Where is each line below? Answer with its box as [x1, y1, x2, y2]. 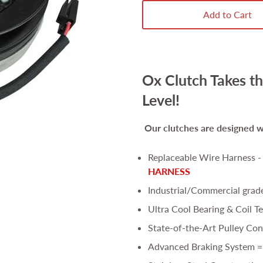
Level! [141, 91, 180, 109]
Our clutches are [141, 122, 214, 133]
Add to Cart [203, 9, 252, 20]
